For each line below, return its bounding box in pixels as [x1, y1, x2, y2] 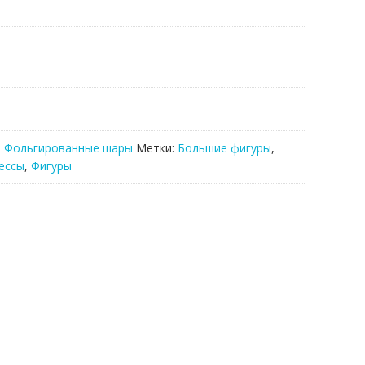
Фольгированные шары [4, 139, 133, 156]
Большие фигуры [178, 139, 271, 156]
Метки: [136, 139, 178, 156]
